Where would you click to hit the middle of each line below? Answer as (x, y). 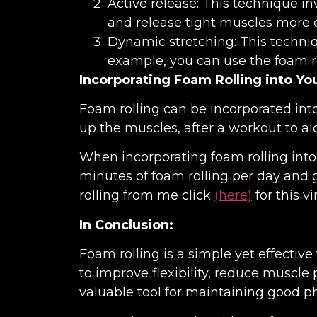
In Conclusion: (126, 225)
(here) (233, 196)
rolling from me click (147, 196)
